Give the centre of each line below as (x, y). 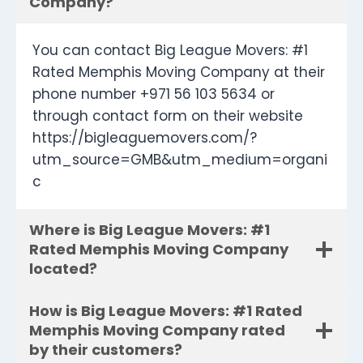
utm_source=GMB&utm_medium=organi (180, 160)
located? (63, 269)
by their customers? (106, 350)
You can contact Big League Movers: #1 (170, 51)
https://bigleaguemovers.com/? (145, 138)
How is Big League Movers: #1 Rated (166, 311)
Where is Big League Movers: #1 (149, 230)
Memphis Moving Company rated (157, 331)
